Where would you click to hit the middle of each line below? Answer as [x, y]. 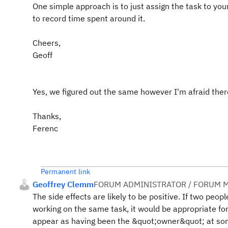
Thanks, [47, 116]
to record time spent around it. [89, 18]
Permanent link [66, 172]
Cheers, [47, 43]
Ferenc [45, 128]
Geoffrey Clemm [63, 184]
